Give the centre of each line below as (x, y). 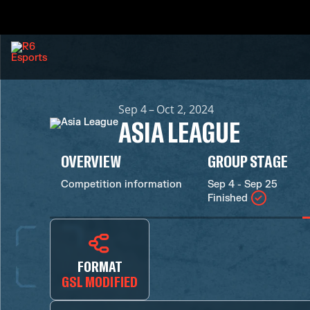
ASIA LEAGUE (179, 131)
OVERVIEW (91, 161)
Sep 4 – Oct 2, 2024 (166, 109)
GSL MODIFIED (100, 281)
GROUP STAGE (248, 161)
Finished (228, 198)
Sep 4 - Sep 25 (243, 184)
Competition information (121, 184)
